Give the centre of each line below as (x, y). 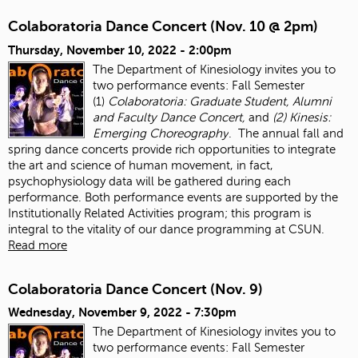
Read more (38, 245)
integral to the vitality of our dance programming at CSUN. (166, 229)
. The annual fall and (286, 133)
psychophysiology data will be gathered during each (149, 181)
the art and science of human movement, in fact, (141, 165)
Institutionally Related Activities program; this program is (160, 213)
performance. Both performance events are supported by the (173, 197)
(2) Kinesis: (300, 117)
